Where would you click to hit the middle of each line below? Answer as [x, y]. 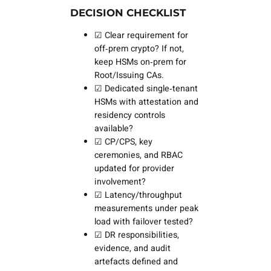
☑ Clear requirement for [141, 35]
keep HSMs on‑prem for [140, 62]
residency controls [129, 115]
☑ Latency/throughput [138, 195]
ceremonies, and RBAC [138, 155]
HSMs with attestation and [146, 102]
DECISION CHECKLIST [128, 12]
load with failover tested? [143, 221]
